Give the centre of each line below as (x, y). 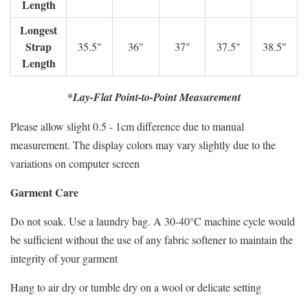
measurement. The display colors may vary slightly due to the (143, 145)
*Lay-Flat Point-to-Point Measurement (154, 97)
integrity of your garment (64, 258)
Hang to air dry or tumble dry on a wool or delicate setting (136, 287)
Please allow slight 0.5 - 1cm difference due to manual (127, 126)
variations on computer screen (75, 163)
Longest (38, 30)
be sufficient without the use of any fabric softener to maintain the (152, 240)
